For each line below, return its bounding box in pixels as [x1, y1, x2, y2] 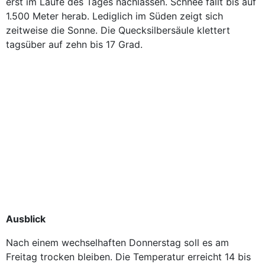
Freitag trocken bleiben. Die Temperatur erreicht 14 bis [6, 251, 251, 263]
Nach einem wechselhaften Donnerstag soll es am [6, 237, 229, 248]
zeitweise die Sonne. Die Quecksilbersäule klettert [6, 24, 230, 36]
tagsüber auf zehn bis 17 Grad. [6, 38, 143, 50]
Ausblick [6, 213, 46, 225]
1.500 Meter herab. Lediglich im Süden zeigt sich [6, 10, 223, 22]
